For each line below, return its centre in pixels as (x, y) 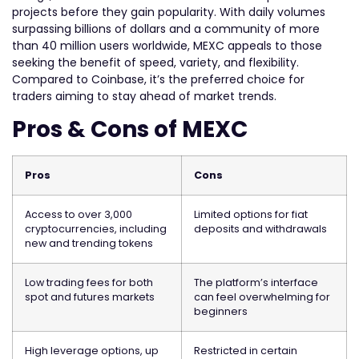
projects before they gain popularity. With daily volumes (169, 12)
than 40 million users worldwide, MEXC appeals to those (167, 45)
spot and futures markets (90, 297)
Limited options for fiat (251, 215)
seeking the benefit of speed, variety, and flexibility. (155, 62)
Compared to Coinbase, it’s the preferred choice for (158, 79)
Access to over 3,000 (79, 215)
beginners (221, 312)
